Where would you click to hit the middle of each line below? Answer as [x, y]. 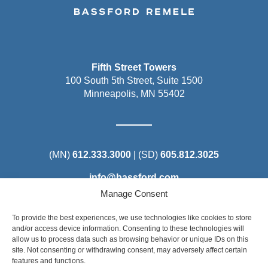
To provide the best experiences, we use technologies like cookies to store [132, 218]
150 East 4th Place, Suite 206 [134, 261]
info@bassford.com [134, 177]
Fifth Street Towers [134, 67]
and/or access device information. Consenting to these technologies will [128, 229]
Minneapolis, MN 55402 [134, 94]
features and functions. [49, 261]
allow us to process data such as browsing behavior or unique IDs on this [130, 239]
